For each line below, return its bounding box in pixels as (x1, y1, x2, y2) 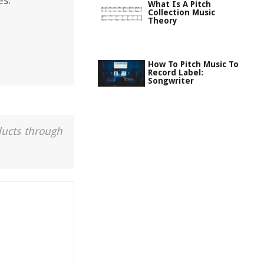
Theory (148, 16, 177, 25)
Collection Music (148, 8, 215, 17)
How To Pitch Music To (148, 60, 239, 69)
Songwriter (148, 76, 194, 85)
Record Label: (148, 68, 203, 77)
